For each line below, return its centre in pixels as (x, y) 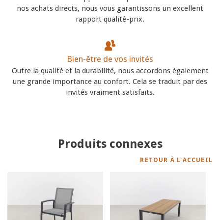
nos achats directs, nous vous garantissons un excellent (110, 8)
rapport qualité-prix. (110, 19)
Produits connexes (110, 144)
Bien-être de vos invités (110, 59)
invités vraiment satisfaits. (110, 92)
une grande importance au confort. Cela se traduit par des (110, 81)
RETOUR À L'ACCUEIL (176, 160)
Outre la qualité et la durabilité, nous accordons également (110, 70)
